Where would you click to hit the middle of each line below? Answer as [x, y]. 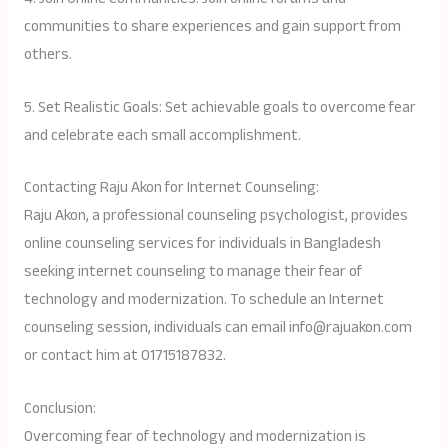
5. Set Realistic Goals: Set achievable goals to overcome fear [219, 107]
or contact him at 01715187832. [124, 356]
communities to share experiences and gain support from [212, 26]
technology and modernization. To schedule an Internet [203, 300]
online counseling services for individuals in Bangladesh [202, 244]
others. [47, 54]
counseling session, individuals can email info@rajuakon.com [217, 328]
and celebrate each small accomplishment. [162, 135]
